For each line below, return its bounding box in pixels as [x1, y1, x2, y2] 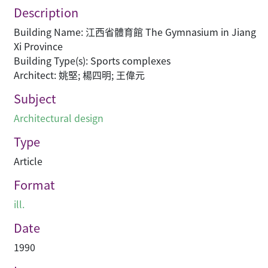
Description [14, 4, 78, 22]
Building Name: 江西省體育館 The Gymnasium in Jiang [14, 25, 256, 39]
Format [14, 176, 55, 194]
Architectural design [14, 111, 103, 126]
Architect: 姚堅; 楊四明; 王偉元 [14, 68, 145, 83]
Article [14, 154, 42, 169]
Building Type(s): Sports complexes [14, 53, 170, 68]
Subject [14, 90, 56, 108]
